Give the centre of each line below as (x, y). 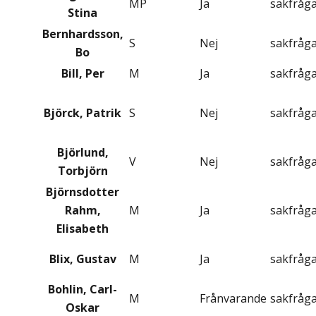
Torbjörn (83, 171)
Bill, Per (83, 74)
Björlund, (83, 153)
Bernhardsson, (83, 34)
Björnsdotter (83, 192)
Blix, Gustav (83, 259)
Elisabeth (83, 229)
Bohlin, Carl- (83, 290)
